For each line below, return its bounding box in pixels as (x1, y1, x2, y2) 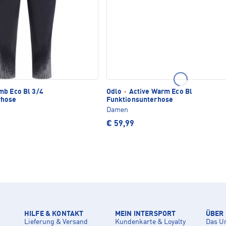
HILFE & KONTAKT (24, 210, 84, 217)
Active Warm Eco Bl (127, 88, 193, 95)
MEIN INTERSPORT (115, 210, 176, 217)
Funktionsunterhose (106, 96, 174, 103)
